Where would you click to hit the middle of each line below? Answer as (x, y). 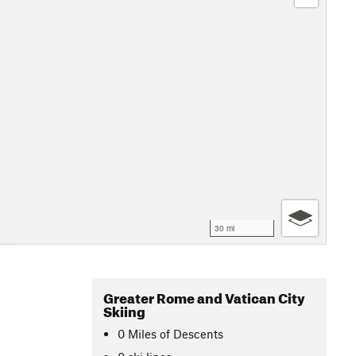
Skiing (124, 310)
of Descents (192, 333)
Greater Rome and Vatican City (204, 296)
